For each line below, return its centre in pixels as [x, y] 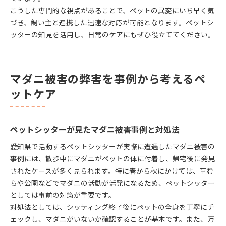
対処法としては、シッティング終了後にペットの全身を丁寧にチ [112, 207]
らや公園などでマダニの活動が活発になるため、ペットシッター [112, 182]
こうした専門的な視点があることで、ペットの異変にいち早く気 [112, 10]
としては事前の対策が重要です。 [63, 194]
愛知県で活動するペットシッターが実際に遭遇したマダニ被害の [112, 146]
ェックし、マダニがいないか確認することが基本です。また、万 [112, 219]
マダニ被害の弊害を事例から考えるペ [108, 78]
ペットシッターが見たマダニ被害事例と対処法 [95, 129]
